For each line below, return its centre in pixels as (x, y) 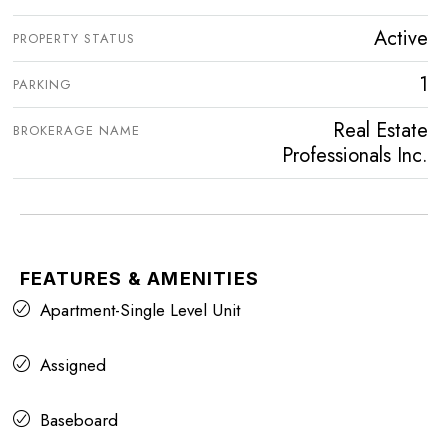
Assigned (73, 365)
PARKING (42, 85)
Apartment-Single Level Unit (140, 310)
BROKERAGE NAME (76, 131)
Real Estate (380, 131)
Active (401, 39)
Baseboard (79, 420)
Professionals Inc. (355, 156)
